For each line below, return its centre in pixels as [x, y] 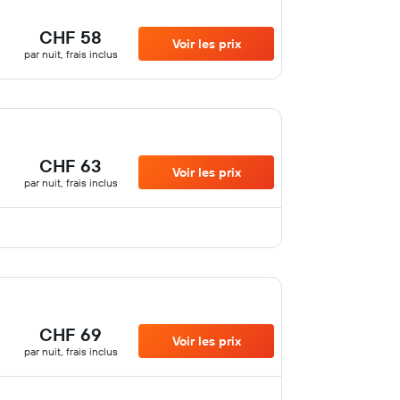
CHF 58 [71, 37]
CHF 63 [71, 166]
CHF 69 [71, 334]
